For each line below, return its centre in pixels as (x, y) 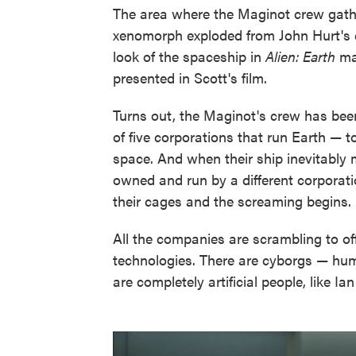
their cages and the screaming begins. (232, 201)
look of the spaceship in (189, 56)
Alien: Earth (300, 56)
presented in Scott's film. (190, 77)
